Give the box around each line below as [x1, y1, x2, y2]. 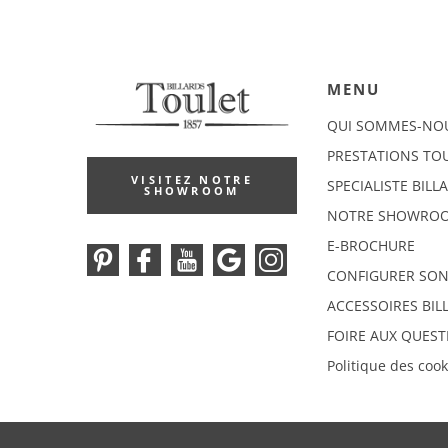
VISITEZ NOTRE [131, 172, 253, 188]
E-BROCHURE [327, 236, 415, 256]
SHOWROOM [144, 183, 240, 199]
